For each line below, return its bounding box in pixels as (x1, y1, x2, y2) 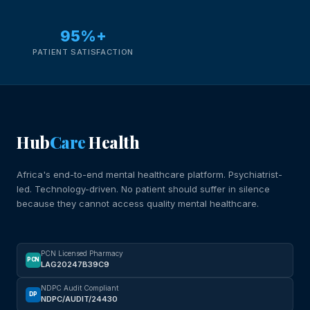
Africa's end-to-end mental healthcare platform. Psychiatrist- (17, 168, 282, 180)
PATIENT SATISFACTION (32, 46, 134, 57)
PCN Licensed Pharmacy (41, 248, 123, 257)
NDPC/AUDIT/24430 (41, 293, 118, 304)
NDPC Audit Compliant (41, 283, 118, 292)
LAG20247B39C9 (41, 259, 109, 269)
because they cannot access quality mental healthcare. (17, 197, 259, 209)
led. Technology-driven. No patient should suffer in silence (17, 183, 270, 194)
